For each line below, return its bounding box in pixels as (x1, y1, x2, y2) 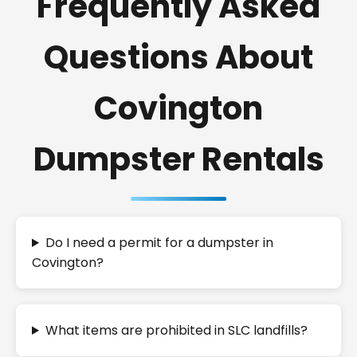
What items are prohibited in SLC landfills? (45, 321, 308, 339)
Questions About (44, 35, 313, 80)
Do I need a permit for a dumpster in (45, 233, 273, 252)
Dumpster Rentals (33, 137, 324, 182)
